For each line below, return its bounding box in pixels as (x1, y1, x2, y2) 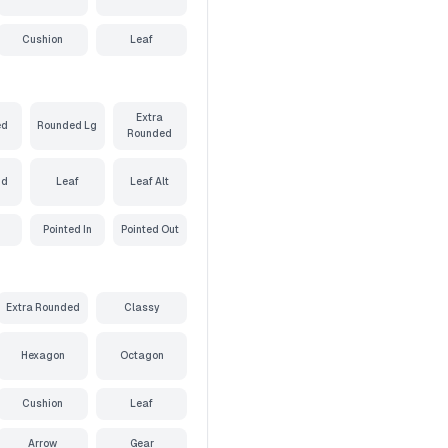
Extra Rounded (5, 302, 80, 313)
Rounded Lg (37, 120, 98, 131)
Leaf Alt (130, 176, 170, 187)
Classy (123, 302, 160, 313)
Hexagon (20, 350, 65, 361)
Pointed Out (120, 224, 179, 235)
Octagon (119, 350, 164, 361)
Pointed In (42, 224, 92, 235)
